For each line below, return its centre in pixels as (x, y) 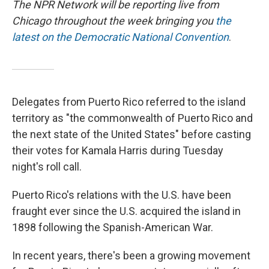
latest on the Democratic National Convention (120, 37)
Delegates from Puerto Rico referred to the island (129, 102)
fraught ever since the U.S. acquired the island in (126, 211)
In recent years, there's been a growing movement (131, 256)
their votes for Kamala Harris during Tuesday (118, 151)
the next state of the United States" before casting (131, 134)
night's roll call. (47, 167)
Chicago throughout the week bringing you (114, 21)
